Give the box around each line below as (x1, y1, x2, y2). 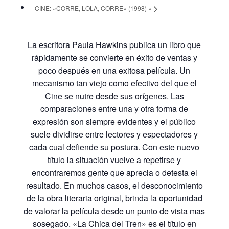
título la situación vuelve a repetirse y (48, 153, 181, 166)
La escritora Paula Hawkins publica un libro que (28, 38, 201, 51)
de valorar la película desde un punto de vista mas (24, 204, 205, 217)
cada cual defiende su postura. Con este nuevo (29, 141, 200, 153)
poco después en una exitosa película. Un (38, 64, 191, 76)
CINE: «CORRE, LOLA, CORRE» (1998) (34, 3, 148, 12)
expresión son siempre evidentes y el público (33, 115, 196, 127)
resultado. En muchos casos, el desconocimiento (26, 179, 203, 191)
